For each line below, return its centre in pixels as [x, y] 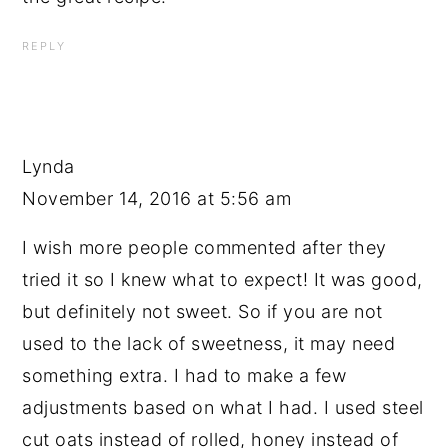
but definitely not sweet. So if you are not [202, 312]
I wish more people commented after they [204, 248]
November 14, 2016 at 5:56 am [157, 199]
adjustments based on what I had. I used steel [223, 408]
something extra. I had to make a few [184, 376]
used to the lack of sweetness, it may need [209, 344]
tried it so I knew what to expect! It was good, [222, 280]
